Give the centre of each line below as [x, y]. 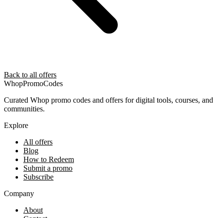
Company [19, 194]
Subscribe [38, 177]
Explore [16, 126]
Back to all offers [30, 75]
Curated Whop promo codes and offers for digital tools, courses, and [109, 100]
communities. [24, 109]
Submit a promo [48, 168]
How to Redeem [49, 160]
